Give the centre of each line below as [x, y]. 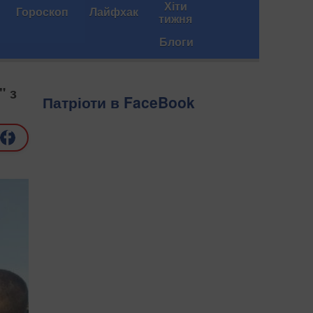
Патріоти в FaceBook [119, 102]
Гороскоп [42, 12]
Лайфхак [114, 12]
